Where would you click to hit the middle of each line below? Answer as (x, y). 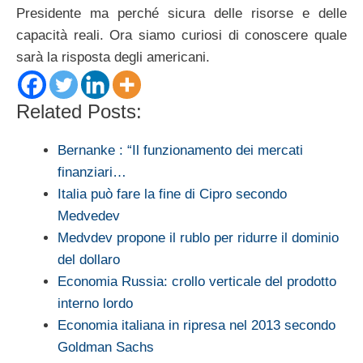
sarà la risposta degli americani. (113, 58)
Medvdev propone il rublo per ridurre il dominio (198, 238)
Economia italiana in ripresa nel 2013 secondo (196, 326)
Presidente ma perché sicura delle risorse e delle (181, 14)
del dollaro (89, 260)
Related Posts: (79, 112)
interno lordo (95, 304)
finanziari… (92, 173)
